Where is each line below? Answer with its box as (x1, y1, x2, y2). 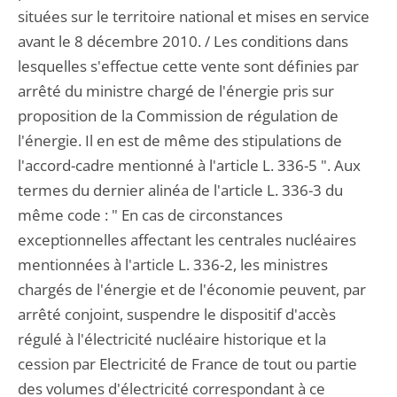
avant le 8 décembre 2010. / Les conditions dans (18, 31, 348, 51)
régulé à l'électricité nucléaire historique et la (18, 329, 326, 349)
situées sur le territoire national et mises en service (18, 6, 370, 27)
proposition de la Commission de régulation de (18, 105, 339, 126)
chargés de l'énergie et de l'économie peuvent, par (18, 279, 366, 300)
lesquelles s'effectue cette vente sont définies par (18, 56, 359, 76)
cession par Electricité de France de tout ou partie (18, 354, 357, 374)
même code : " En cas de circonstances (18, 205, 283, 225)
